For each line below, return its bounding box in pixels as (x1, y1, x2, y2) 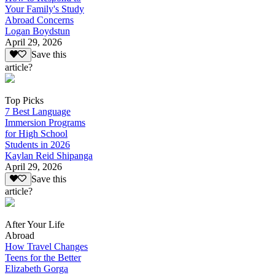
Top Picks (5, 95, 44, 106)
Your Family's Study (5, 4, 84, 15)
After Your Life (5, 219, 64, 230)
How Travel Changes (5, 241, 88, 252)
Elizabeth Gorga (5, 263, 68, 274)
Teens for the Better (5, 252, 81, 263)
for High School (5, 128, 68, 139)
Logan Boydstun (5, 26, 70, 37)
